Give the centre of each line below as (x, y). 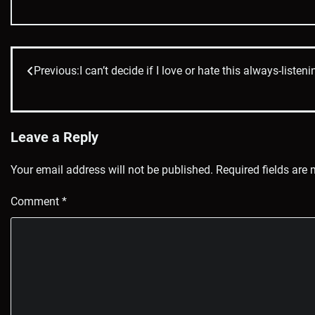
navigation (65, 100)
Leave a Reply (54, 137)
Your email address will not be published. (112, 170)
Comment (36, 202)
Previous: (57, 71)
